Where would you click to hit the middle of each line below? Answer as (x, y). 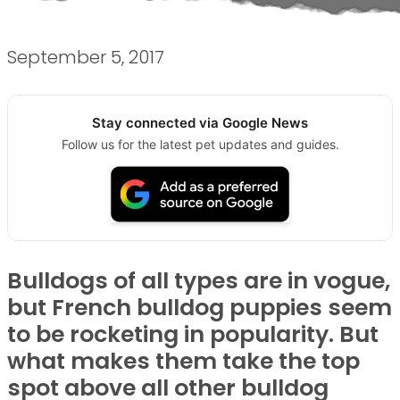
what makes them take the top (183, 362)
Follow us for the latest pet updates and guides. (200, 144)
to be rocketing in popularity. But (193, 335)
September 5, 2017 (86, 57)
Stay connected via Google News (200, 123)
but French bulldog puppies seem (200, 308)
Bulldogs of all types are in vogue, (199, 281)
